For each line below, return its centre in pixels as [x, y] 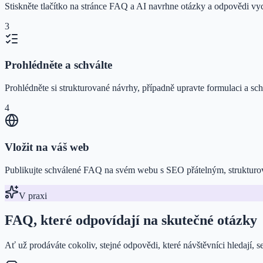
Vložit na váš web [47, 147]
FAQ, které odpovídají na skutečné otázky [131, 220]
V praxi [33, 195]
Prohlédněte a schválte [58, 65]
